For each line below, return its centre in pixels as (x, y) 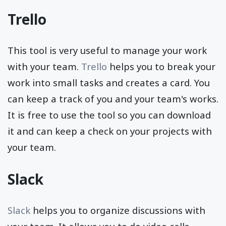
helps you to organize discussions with (118, 210)
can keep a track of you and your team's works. (113, 98)
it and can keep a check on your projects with (110, 131)
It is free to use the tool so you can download (109, 115)
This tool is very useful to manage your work (107, 50)
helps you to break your (161, 66)
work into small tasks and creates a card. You (109, 82)
